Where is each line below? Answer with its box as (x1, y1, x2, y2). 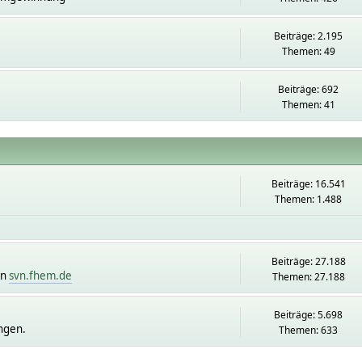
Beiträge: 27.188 (271, 255, 346, 268)
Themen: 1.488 (275, 192, 343, 206)
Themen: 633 (279, 323, 339, 337)
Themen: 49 (281, 44, 335, 58)
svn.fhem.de (8, 268, 72, 283)
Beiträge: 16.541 (271, 177, 346, 191)
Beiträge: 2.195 (274, 29, 343, 43)
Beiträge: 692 (278, 82, 339, 96)
